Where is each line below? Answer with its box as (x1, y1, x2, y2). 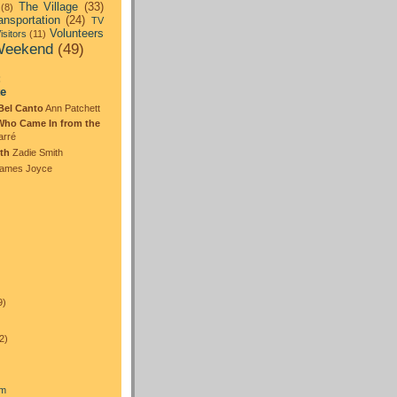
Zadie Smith (10, 147, 63, 159)
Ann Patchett (43, 102, 100, 113)
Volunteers (50, 27, 105, 41)
